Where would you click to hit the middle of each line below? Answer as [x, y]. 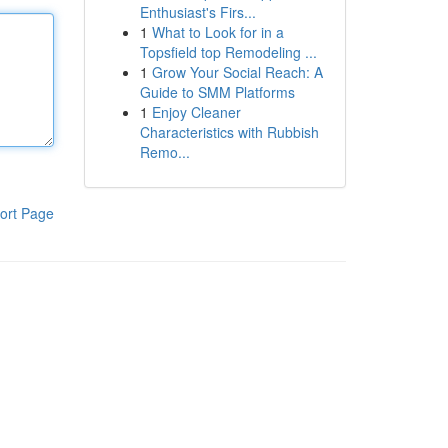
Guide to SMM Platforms [217, 92]
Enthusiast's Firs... [197, 12]
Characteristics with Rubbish [229, 132]
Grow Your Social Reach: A [237, 72]
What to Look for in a [217, 32]
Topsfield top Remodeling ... [228, 52]
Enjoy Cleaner [196, 112]
